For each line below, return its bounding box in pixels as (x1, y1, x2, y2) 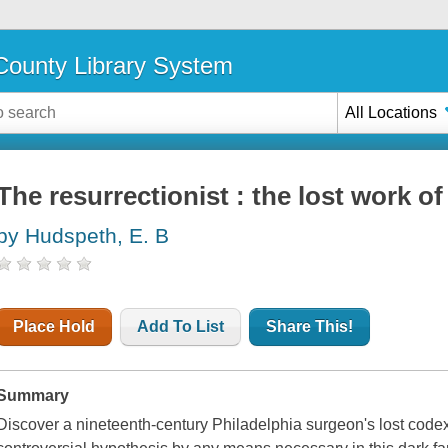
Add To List (137, 318, 225, 336)
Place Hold (13, 318, 96, 336)
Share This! (266, 318, 354, 336)
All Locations (345, 103, 438, 121)
